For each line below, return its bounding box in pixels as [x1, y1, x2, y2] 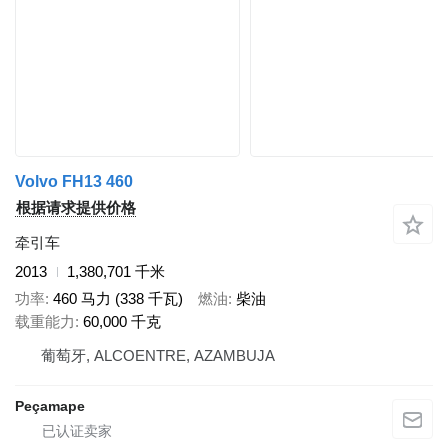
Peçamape [15, 397, 85, 414]
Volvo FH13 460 [15, 173, 133, 191]
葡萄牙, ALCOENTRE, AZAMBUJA [41, 346, 275, 364]
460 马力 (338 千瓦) [53, 289, 183, 307]
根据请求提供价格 [16, 199, 136, 217]
